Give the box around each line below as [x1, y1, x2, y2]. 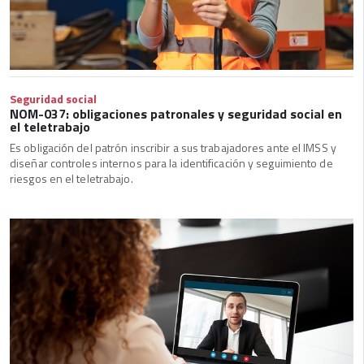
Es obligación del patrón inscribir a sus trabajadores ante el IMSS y [10, 139, 336, 157]
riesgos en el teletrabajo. [10, 170, 133, 188]
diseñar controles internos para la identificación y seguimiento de [10, 154, 333, 172]
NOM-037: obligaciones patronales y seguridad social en [10, 104, 342, 124]
